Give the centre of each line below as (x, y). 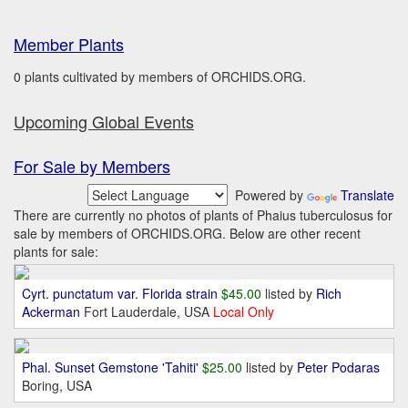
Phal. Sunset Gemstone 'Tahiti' (110, 367)
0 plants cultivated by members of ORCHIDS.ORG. (160, 76)
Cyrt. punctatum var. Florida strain (120, 293)
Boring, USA (57, 385)
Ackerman (53, 311)
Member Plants (69, 44)
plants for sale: (56, 251)
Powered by (267, 195)
